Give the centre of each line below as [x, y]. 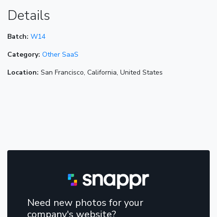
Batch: [18, 36]
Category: [24, 54]
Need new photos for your [85, 202]
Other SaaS [60, 54]
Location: [23, 72]
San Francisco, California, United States [101, 72]
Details [29, 15]
